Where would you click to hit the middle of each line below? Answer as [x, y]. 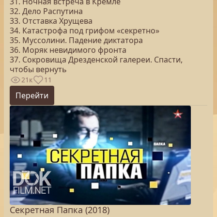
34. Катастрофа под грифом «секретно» [85, 31]
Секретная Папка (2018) [60, 210]
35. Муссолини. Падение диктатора [76, 40]
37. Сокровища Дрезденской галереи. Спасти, [96, 60]
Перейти [32, 95]
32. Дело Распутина [46, 11]
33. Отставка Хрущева [51, 21]
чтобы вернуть [38, 69]
